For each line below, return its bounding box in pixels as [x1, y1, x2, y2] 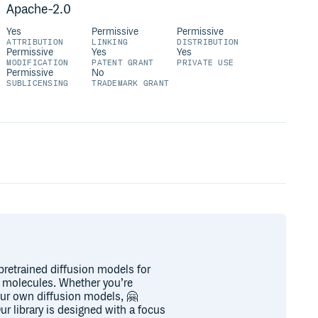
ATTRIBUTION [6, 38, 64, 47]
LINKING [92, 38, 128, 47]
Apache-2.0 [6, 2, 72, 18]
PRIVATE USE [177, 58, 234, 67]
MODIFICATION [6, 58, 69, 67]
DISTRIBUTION [177, 38, 239, 47]
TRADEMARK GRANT [92, 79, 170, 88]
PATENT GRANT [92, 58, 154, 67]
